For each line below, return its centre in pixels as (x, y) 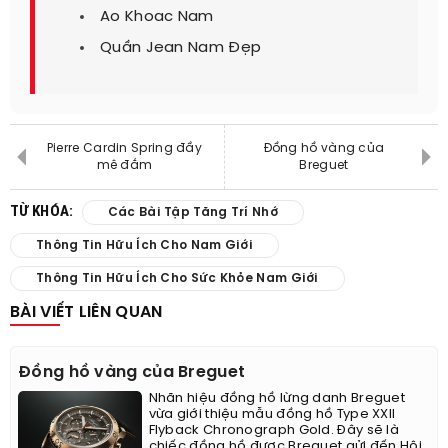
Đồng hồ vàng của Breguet (132, 373)
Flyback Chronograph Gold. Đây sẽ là (274, 431)
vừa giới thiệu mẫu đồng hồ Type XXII (272, 415)
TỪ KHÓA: (43, 211)
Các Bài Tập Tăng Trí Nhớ (192, 213)
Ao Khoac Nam (157, 17)
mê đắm (124, 166)
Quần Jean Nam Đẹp (181, 48)
